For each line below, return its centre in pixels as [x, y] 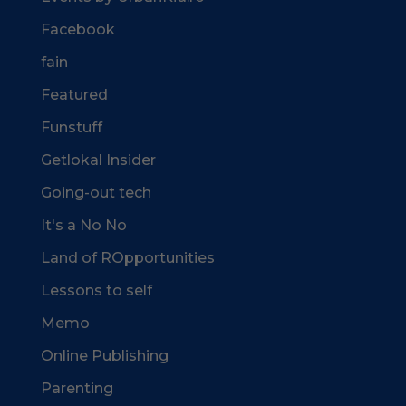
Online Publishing [104, 356]
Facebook [77, 30]
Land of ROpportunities [127, 258]
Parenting [77, 389]
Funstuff [71, 128]
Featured [74, 95]
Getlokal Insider [98, 160]
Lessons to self [96, 291]
